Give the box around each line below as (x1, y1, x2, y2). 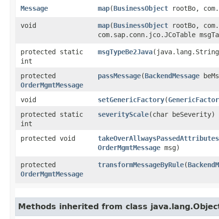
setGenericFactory (98, 95, 164, 104)
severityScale (98, 110, 149, 118)
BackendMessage (145, 71, 199, 80)
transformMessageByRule (98, 160, 184, 169)
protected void (21, 134, 75, 142)
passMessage (98, 71, 141, 80)
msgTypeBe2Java (98, 47, 153, 56)
